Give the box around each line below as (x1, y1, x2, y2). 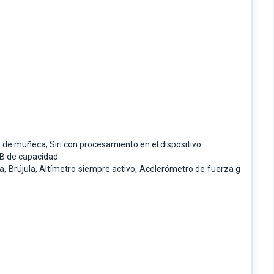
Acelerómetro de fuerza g (139, 164, 241, 174)
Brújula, (8, 164, 40, 174)
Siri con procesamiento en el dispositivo (50, 139, 201, 150)
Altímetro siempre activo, (39, 164, 139, 174)
